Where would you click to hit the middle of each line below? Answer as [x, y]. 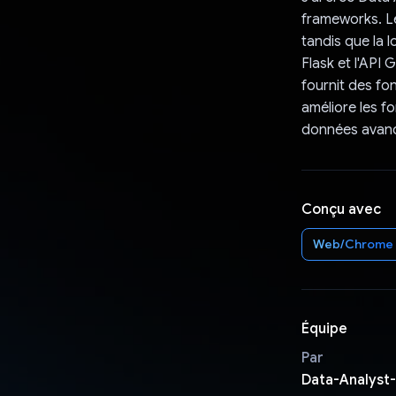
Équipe [324, 328]
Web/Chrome [353, 244]
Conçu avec [341, 209]
